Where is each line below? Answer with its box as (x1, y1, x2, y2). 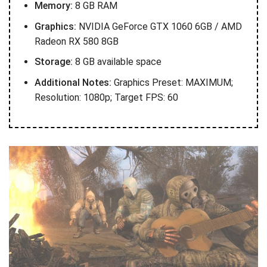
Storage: (34, 56, 73, 68)
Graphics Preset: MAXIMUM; (111, 76, 233, 88)
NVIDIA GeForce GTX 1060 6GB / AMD (76, 20, 242, 32)
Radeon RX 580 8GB (34, 35, 119, 47)
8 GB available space (72, 56, 162, 68)
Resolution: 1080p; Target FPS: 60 (34, 91, 178, 103)
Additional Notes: (34, 76, 111, 88)
